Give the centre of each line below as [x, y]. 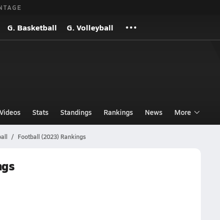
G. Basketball [32, 27]
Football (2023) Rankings [52, 137]
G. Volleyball [90, 27]
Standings [76, 112]
